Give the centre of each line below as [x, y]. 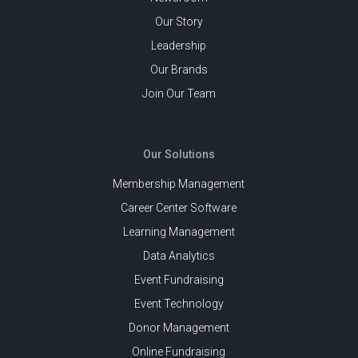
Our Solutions [179, 155]
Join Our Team [179, 93]
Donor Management [179, 328]
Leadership [179, 46]
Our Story [179, 22]
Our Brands [179, 70]
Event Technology [179, 304]
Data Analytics [179, 256]
